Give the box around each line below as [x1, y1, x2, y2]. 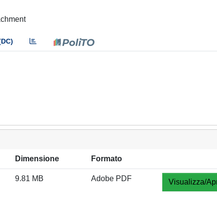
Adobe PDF [91, 174, 132, 183]
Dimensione [15, 155, 59, 163]
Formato [91, 155, 122, 163]
